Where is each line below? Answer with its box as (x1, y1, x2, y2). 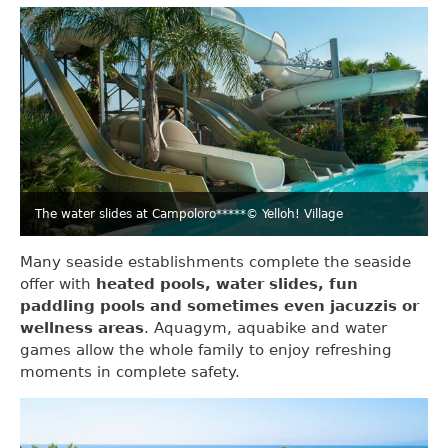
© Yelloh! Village (246, 206, 343, 221)
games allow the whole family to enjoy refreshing (20, 340, 392, 359)
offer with (20, 274, 91, 293)
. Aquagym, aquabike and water (144, 318, 387, 337)
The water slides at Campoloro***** (35, 206, 246, 221)
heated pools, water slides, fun (91, 274, 358, 293)
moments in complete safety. (20, 362, 240, 381)
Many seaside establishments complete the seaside (20, 252, 411, 271)
